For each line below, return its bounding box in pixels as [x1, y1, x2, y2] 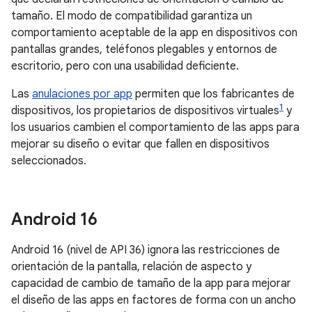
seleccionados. [11, 154, 86, 169]
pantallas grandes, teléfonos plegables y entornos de [11, 42, 277, 56]
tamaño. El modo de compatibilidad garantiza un [11, 9, 252, 23]
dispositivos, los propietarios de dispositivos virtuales [11, 104, 279, 118]
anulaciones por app [32, 87, 132, 101]
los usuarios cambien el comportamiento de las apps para [11, 120, 299, 135]
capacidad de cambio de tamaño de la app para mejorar [11, 276, 291, 291]
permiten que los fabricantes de [132, 87, 295, 101]
